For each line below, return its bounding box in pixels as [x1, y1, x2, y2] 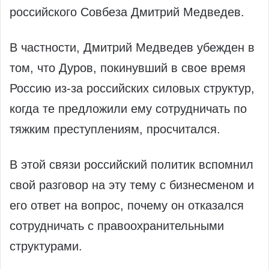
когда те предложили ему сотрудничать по [10, 102, 247, 116]
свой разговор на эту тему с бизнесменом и [10, 178, 254, 192]
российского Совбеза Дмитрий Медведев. [10, 5, 244, 19]
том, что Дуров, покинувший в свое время [10, 61, 246, 75]
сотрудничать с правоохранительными [10, 219, 224, 233]
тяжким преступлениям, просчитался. [10, 122, 220, 136]
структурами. [10, 240, 82, 253]
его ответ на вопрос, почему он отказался [10, 199, 244, 213]
